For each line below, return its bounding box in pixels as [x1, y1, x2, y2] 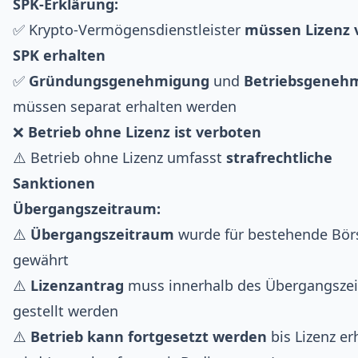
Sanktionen [13, 173, 95, 193]
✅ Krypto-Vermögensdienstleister [13, 19, 245, 39]
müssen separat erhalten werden [13, 96, 237, 116]
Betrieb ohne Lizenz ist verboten [28, 121, 261, 141]
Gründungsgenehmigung [29, 70, 209, 90]
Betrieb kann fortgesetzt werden [30, 326, 267, 346]
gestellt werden [13, 300, 118, 320]
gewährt [13, 249, 69, 269]
